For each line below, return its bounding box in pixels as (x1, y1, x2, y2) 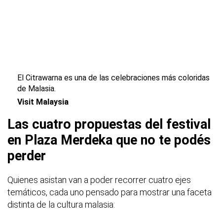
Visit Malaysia (17, 97, 69, 107)
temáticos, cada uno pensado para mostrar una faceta (7, 187, 212, 198)
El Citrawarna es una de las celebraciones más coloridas (17, 73, 210, 83)
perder (7, 148, 46, 164)
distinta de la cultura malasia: (7, 199, 115, 210)
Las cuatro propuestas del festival (7, 116, 211, 133)
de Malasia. (17, 84, 56, 94)
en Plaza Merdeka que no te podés (7, 132, 211, 148)
